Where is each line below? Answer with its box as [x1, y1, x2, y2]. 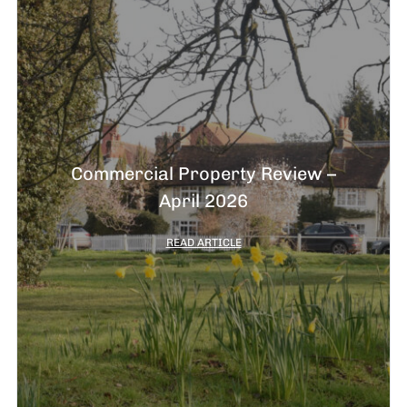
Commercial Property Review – [71, 163, 336, 185]
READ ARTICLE [165, 236, 242, 250]
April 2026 [159, 190, 248, 213]
